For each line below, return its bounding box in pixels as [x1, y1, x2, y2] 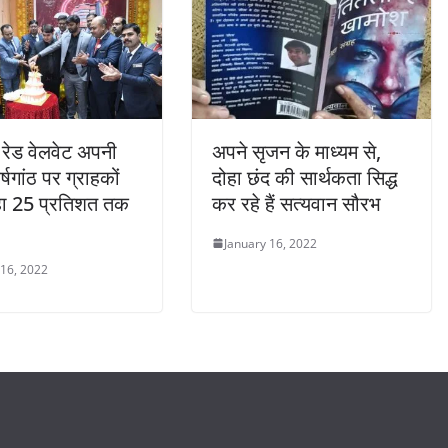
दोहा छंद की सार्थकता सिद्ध [212, 163, 398, 191]
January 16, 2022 [224, 234, 317, 252]
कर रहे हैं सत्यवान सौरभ [212, 189, 381, 217]
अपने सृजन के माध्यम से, [212, 137, 381, 165]
